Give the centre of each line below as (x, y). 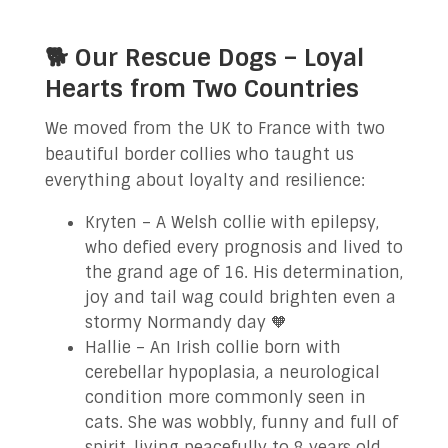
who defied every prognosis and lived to (243, 247)
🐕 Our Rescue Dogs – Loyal (204, 57)
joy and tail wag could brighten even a (240, 297)
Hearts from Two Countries (201, 88)
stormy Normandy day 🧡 (185, 322)
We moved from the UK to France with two (214, 128)
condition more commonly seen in (225, 397)
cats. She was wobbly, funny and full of (241, 422)
